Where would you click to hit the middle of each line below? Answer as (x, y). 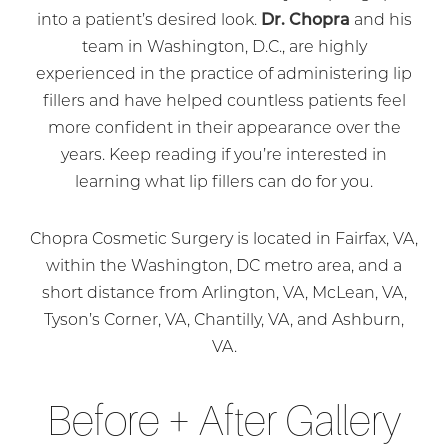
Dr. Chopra (305, 21)
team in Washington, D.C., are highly (224, 48)
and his (380, 21)
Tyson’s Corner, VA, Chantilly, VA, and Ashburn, (224, 321)
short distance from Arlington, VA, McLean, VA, (224, 294)
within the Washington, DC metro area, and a (224, 267)
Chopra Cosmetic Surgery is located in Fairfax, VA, (224, 240)
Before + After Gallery (224, 421)
